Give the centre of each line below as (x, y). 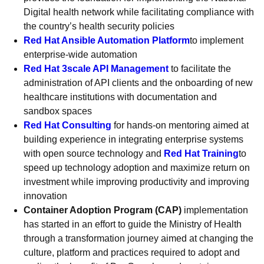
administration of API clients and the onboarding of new (138, 83)
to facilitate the (200, 69)
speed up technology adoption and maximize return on (137, 168)
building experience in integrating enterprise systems (133, 139)
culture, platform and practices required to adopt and (132, 253)
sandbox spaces (59, 111)
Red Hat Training (201, 154)
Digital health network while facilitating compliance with (139, 12)
